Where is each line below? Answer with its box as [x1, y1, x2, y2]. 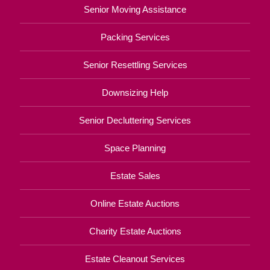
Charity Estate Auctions [89, 225, 181, 236]
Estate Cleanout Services [85, 253, 185, 264]
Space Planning [104, 142, 166, 153]
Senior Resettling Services [83, 59, 187, 70]
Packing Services [100, 31, 170, 42]
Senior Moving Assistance [84, 4, 186, 14]
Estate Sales [110, 170, 160, 181]
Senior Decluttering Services [79, 115, 191, 125]
